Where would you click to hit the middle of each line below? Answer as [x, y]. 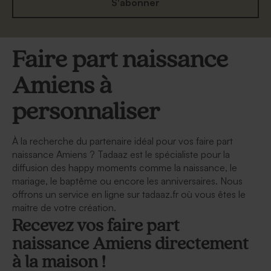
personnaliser [86, 112]
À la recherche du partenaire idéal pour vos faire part [122, 141]
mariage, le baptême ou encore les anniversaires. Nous [127, 181]
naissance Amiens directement [130, 244]
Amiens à [62, 86]
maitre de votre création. [64, 207]
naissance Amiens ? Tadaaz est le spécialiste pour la [121, 154]
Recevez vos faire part [96, 226]
